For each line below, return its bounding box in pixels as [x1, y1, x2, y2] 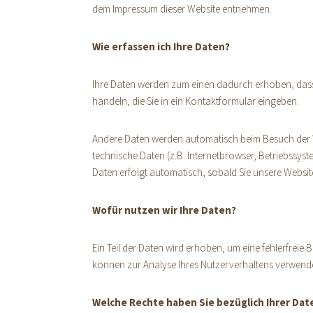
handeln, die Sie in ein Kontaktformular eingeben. [92, 94, 299, 108]
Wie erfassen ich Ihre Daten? [92, 40, 230, 53]
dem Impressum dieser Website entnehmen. [92, 2, 272, 15]
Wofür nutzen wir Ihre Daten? [92, 203, 236, 217]
